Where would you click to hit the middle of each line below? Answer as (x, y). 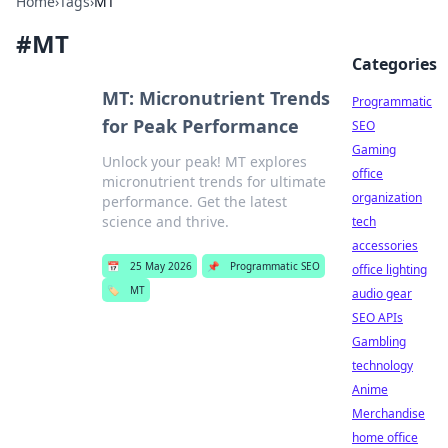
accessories (385, 245)
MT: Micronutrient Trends (215, 98)
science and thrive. (165, 221)
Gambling (379, 341)
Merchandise (388, 413)
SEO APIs (377, 317)
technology (382, 365)
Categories (394, 64)
